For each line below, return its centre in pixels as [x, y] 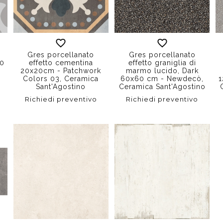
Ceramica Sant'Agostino [162, 86]
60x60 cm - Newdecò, [162, 78]
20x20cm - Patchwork [61, 70]
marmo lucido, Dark [162, 70]
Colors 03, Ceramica [61, 78]
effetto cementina [61, 62]
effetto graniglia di [162, 62]
